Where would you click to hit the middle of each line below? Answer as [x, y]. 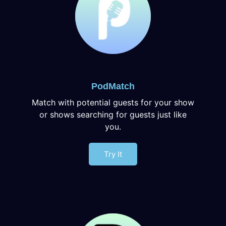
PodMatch [113, 86]
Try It [113, 154]
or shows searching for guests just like [113, 114]
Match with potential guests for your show [113, 102]
